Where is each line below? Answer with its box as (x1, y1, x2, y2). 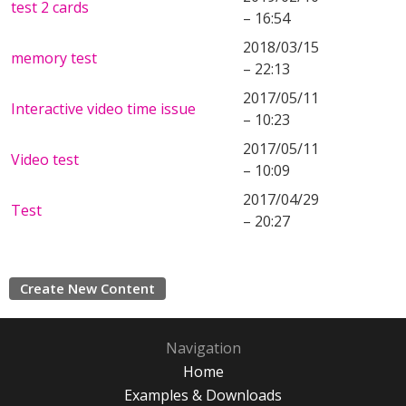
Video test (11, 150, 79, 169)
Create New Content (20, 279, 155, 297)
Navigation (165, 338, 241, 358)
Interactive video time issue (11, 99, 196, 119)
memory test (11, 48, 97, 68)
